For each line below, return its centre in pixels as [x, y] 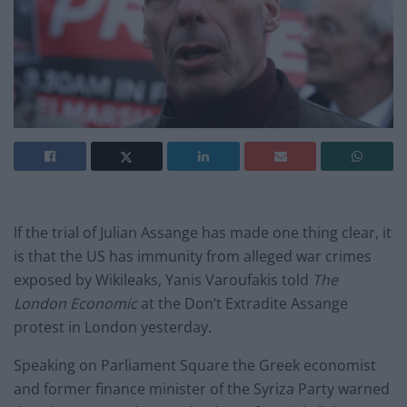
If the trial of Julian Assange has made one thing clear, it [203, 232]
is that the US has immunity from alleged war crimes [193, 256]
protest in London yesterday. [113, 327]
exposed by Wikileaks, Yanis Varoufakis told [163, 279]
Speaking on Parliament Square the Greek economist [195, 365]
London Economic [77, 303]
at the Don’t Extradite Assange [244, 303]
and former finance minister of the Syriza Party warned [202, 388]
